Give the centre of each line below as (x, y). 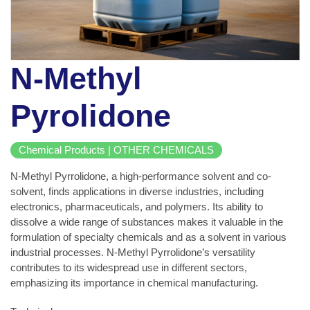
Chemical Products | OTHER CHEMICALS (116, 150)
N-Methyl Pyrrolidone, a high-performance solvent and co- (141, 176)
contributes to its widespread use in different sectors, (129, 268)
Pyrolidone (91, 116)
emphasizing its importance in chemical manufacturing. (134, 283)
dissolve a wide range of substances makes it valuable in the (147, 222)
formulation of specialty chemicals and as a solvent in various (148, 237)
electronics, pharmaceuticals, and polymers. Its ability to (137, 207)
